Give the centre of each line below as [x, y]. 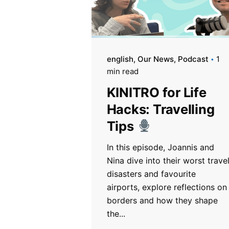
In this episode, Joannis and [160, 147]
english [120, 59]
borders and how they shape [162, 200]
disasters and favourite [151, 174]
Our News [155, 59]
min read [122, 71]
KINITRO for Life [156, 92]
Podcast [193, 59]
